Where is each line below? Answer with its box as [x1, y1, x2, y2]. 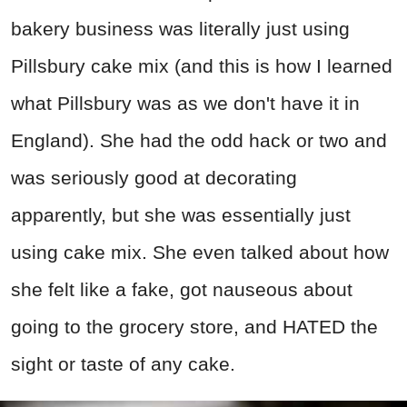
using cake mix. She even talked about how [11, 242, 389, 263]
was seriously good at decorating [11, 167, 297, 189]
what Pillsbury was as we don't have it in [11, 93, 360, 114]
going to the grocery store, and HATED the [11, 316, 378, 338]
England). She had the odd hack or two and [11, 130, 387, 152]
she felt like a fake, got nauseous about [11, 279, 352, 301]
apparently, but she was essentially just [11, 204, 351, 226]
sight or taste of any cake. [11, 353, 235, 375]
